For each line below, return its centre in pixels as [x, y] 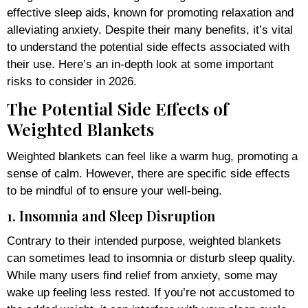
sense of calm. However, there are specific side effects [148, 173]
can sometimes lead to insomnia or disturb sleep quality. [151, 258]
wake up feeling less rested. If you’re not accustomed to [151, 292]
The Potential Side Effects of [118, 108]
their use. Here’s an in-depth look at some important [140, 64]
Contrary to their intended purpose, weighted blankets [144, 241]
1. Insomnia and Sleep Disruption [111, 215]
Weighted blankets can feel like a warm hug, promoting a [152, 156]
